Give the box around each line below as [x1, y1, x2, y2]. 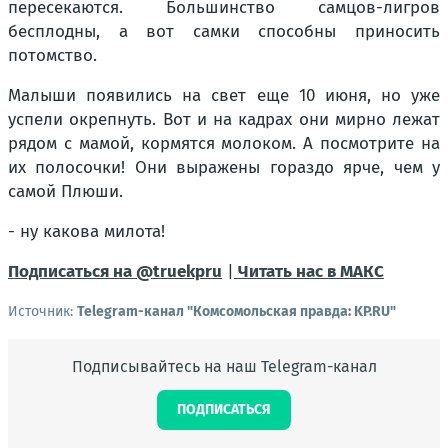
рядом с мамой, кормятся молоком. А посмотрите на [8, 132, 440, 154]
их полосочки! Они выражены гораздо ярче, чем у [8, 156, 440, 178]
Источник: [8, 302, 77, 320]
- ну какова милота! [8, 220, 165, 242]
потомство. [8, 44, 97, 66]
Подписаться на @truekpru [8, 260, 222, 282]
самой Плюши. [8, 180, 123, 202]
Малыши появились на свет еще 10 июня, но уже [8, 84, 440, 106]
